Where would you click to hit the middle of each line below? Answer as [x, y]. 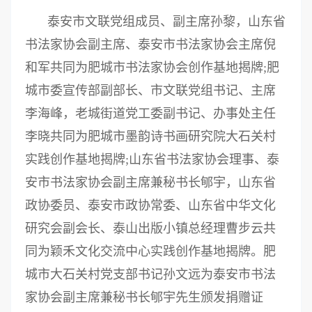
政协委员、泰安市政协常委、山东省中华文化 [150, 206]
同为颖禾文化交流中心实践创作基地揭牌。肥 [150, 252]
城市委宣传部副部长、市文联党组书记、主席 [150, 91]
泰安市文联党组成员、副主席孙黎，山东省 [166, 22]
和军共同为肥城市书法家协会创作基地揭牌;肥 [152, 68]
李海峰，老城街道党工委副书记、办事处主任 [150, 114]
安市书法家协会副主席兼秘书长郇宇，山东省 [150, 183]
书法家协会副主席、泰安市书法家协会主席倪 [150, 45]
